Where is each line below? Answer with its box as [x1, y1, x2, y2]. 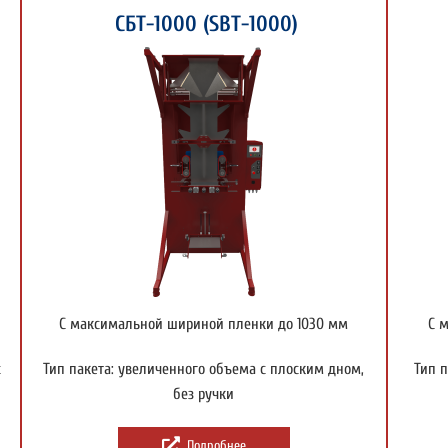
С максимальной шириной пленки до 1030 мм [59, 314, 349, 333]
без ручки [173, 384, 235, 403]
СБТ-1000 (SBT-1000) [109, 10, 299, 37]
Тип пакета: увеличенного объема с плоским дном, [43, 359, 365, 378]
